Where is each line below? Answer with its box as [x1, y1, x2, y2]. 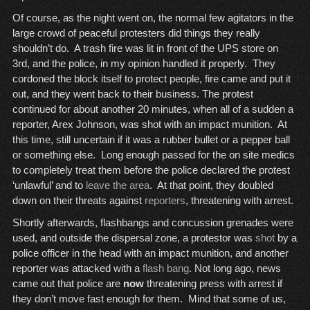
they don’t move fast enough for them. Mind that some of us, [12, 293, 286, 305]
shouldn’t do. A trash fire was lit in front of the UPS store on [12, 42, 278, 55]
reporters [144, 194, 185, 207]
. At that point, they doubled [149, 179, 273, 192]
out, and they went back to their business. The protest [12, 88, 253, 100]
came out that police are [12, 277, 123, 290]
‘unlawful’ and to [12, 179, 86, 192]
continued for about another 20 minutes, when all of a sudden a [12, 103, 293, 116]
